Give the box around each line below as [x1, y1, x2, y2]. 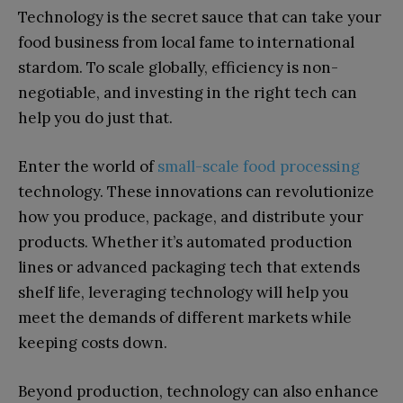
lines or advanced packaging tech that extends [18, 257, 360, 278]
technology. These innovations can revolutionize [18, 182, 374, 202]
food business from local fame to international [18, 32, 354, 53]
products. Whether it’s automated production [18, 232, 353, 253]
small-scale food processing [157, 157, 360, 177]
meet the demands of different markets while [18, 308, 352, 328]
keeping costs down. [18, 333, 167, 354]
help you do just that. [18, 108, 173, 129]
